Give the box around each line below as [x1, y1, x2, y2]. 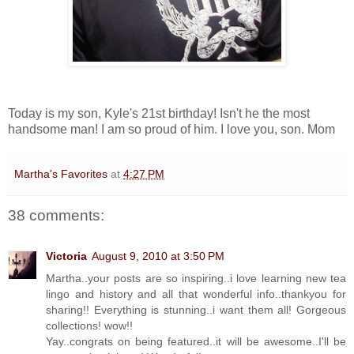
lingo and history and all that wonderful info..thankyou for [46, 288, 346, 301]
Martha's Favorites [14, 167, 107, 180]
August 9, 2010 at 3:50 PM [92, 250, 224, 263]
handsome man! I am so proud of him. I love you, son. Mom [8, 122, 335, 136]
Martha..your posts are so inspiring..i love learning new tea [46, 272, 346, 285]
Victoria [46, 250, 87, 263]
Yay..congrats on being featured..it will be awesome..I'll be [46, 335, 346, 348]
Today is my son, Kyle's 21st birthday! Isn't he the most [8, 106, 310, 120]
